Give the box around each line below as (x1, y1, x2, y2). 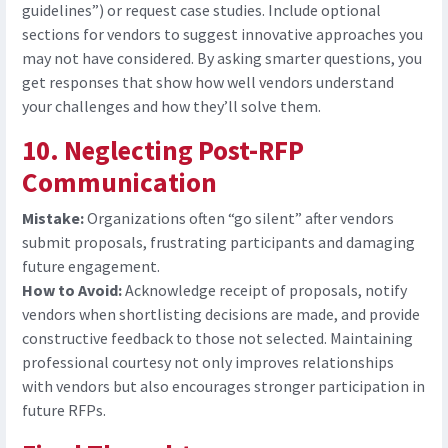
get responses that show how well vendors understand (22, 72, 394, 93)
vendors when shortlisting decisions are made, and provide (22, 304, 420, 325)
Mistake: (22, 208, 84, 229)
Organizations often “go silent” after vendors (84, 208, 394, 229)
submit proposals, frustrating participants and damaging (22, 232, 415, 253)
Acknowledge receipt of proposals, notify (125, 280, 407, 301)
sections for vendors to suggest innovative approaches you (22, 24, 423, 45)
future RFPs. (22, 400, 106, 421)
